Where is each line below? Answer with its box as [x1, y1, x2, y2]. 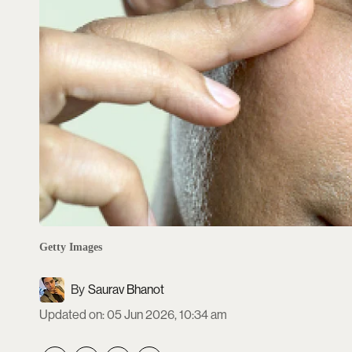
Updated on [39, 307, 102, 323]
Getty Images [39, 241, 102, 254]
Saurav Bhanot [88, 282, 164, 298]
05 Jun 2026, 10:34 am [107, 307, 227, 323]
